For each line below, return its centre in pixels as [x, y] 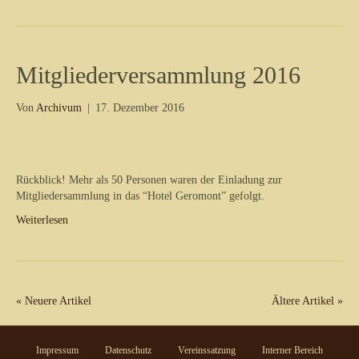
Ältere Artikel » [307, 301]
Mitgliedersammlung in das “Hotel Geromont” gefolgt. [140, 196]
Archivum [59, 107]
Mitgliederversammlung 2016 [158, 75]
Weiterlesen [42, 220]
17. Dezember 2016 [140, 107]
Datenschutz [128, 350]
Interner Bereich [292, 350]
